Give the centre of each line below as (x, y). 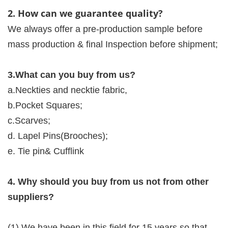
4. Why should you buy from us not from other (108, 181)
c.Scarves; (29, 120)
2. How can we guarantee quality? (85, 13)
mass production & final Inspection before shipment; (113, 44)
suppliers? (31, 197)
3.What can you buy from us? (72, 75)
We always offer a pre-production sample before (105, 29)
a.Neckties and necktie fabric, (67, 90)
